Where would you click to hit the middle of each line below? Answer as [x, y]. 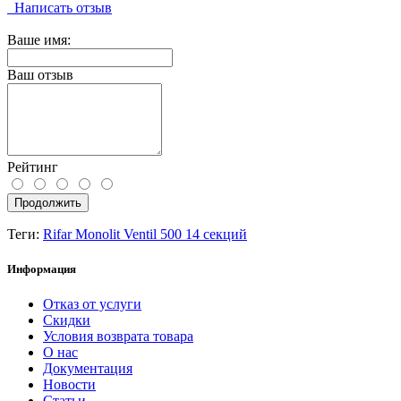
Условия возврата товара [118, 336]
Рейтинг [33, 166]
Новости [69, 384]
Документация [88, 368]
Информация [42, 269]
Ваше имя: [39, 39]
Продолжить [48, 202]
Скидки [67, 320]
